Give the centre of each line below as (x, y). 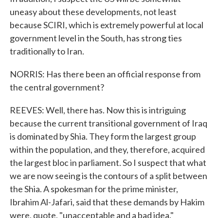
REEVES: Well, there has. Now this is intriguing (98, 110)
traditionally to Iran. (47, 51)
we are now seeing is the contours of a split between (109, 176)
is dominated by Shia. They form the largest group (103, 136)
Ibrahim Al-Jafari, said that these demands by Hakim (107, 202)
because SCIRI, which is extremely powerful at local (107, 25)
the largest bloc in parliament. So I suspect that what (108, 163)
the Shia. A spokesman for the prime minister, (94, 189)
